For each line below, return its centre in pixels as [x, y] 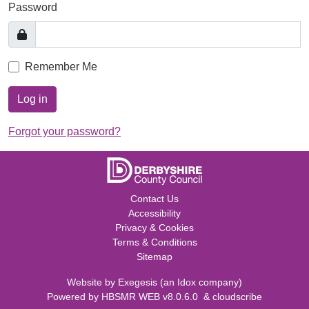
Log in [32, 99]
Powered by [74, 297]
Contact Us [154, 199]
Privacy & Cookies [154, 228]
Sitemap [154, 257]
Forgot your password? [64, 131]
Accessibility [154, 213]
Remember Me [61, 67]
